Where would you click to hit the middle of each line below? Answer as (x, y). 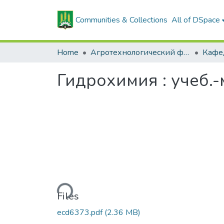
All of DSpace (196, 20)
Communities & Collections (122, 20)
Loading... (55, 190)
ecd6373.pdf (81, 212)
